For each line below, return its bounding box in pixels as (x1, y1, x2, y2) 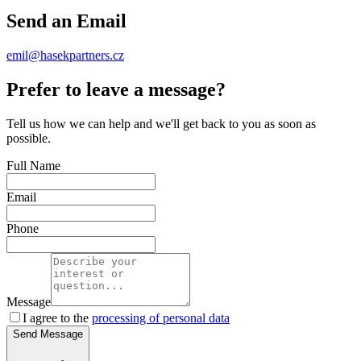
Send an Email (6, 10, 127, 32)
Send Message (13, 328, 83, 341)
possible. (6, 131, 51, 146)
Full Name (6, 159, 60, 173)
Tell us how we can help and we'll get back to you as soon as (6, 117, 316, 131)
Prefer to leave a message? (6, 79, 226, 101)
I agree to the (23, 311, 92, 326)
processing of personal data (92, 311, 230, 326)
